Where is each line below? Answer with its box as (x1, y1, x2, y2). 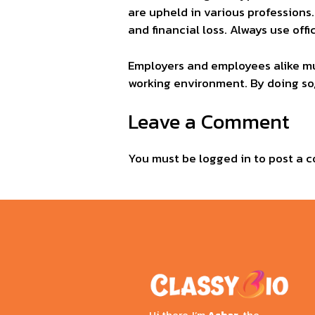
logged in (199, 149, 251, 168)
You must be (128, 149, 199, 168)
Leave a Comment (128, 106, 290, 137)
